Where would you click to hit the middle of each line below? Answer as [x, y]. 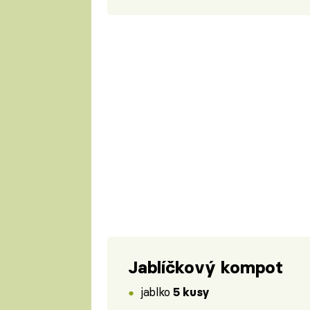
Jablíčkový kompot [205, 267]
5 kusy [191, 292]
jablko [157, 292]
